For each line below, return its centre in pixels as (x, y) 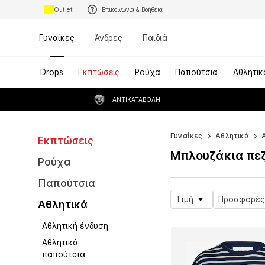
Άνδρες (109, 38)
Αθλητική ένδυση (75, 226)
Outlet (63, 9)
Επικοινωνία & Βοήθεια (132, 9)
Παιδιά (155, 38)
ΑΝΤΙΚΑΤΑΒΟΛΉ (136, 99)
